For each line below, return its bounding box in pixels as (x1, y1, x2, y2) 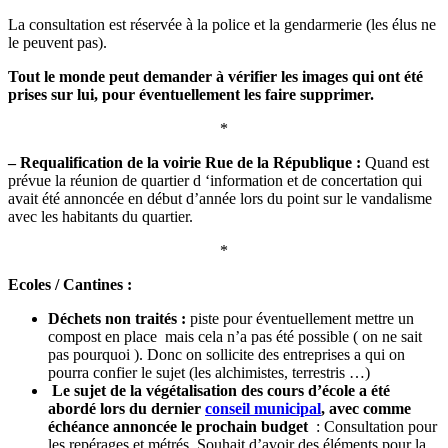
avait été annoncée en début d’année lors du (8, 189, 287, 207)
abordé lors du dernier (48, 399, 205, 417)
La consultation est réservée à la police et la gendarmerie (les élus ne (8, 15, 436, 33)
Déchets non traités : (48, 309, 186, 327)
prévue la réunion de (8, 171, 141, 189)
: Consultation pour (312, 417, 437, 435)
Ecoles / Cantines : (8, 275, 132, 293)
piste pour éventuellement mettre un (186, 309, 414, 327)
